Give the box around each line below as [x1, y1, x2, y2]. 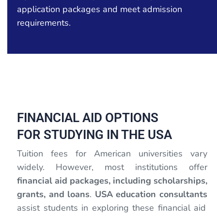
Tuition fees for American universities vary [17, 147, 207, 159]
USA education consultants [94, 188, 208, 200]
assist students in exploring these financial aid [17, 201, 206, 214]
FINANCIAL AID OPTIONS [17, 110, 158, 125]
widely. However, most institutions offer [17, 161, 207, 173]
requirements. [17, 16, 71, 29]
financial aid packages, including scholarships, [17, 174, 207, 186]
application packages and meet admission [17, 3, 182, 15]
